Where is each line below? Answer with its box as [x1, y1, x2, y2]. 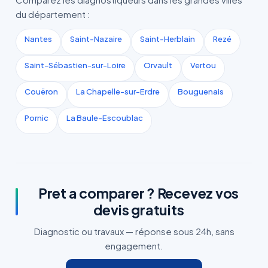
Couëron [25, 87, 58, 96]
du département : [16, 8, 90, 20]
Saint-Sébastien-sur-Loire [25, 60, 126, 70]
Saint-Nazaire [70, 34, 122, 44]
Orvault [144, 60, 172, 70]
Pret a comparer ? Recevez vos [38, 184, 239, 202]
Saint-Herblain [140, 34, 195, 44]
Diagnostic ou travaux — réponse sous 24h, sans [33, 226, 234, 237]
